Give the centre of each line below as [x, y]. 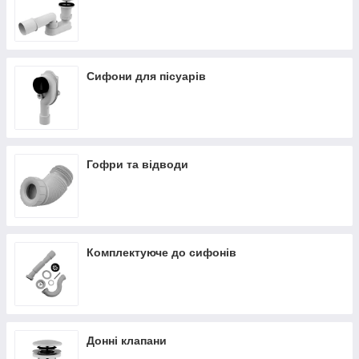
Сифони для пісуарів [146, 76]
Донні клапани [127, 341]
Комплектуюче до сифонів [161, 252]
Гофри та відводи [137, 164]
